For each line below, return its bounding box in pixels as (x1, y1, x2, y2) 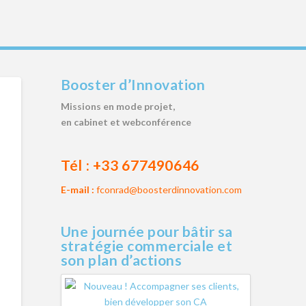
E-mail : (60, 184, 94, 196)
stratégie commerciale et (60, 236, 233, 254)
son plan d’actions (60, 251, 182, 268)
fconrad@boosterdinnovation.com (96, 184, 242, 196)
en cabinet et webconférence (60, 116, 191, 128)
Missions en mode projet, (60, 100, 175, 113)
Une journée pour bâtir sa (60, 222, 233, 240)
